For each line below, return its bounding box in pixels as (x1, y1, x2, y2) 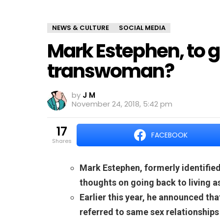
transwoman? (47, 57, 174, 84)
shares (55, 137, 72, 145)
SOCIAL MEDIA (119, 23, 165, 32)
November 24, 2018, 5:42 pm (72, 99, 172, 109)
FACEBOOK (151, 130, 188, 140)
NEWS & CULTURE (52, 23, 109, 32)
